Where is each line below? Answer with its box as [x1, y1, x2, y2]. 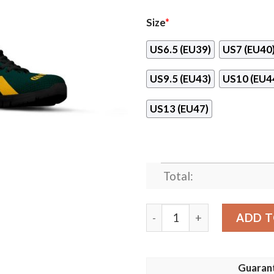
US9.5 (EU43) [150, 73, 211, 86]
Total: [163, 169, 193, 183]
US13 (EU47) [150, 102, 209, 115]
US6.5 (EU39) [150, 43, 211, 56]
